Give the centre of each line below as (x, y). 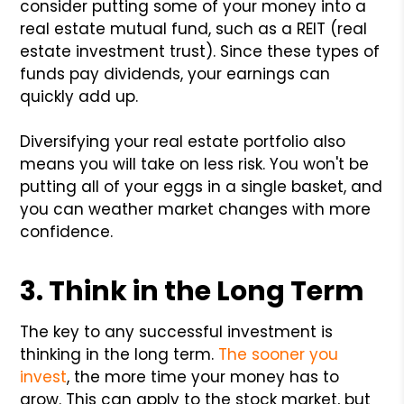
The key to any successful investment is (177, 331)
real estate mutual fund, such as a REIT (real (194, 28)
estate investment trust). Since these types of (200, 51)
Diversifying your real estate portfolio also (183, 141)
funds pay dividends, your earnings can (175, 73)
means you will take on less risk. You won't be (195, 164)
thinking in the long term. (119, 354)
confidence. (67, 231)
